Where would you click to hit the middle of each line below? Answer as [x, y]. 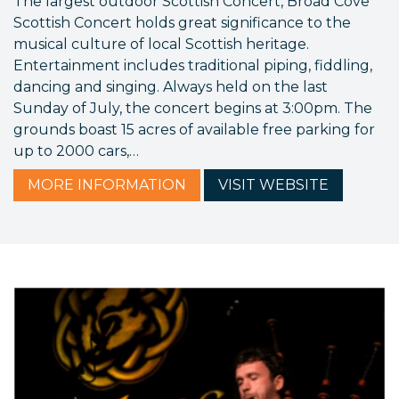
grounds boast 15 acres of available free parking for [194, 130]
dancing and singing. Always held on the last [171, 87]
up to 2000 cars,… [76, 151]
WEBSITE [292, 185]
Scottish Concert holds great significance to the [182, 23]
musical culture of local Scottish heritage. [161, 45]
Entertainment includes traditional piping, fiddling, [193, 66]
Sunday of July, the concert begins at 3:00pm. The [193, 109]
